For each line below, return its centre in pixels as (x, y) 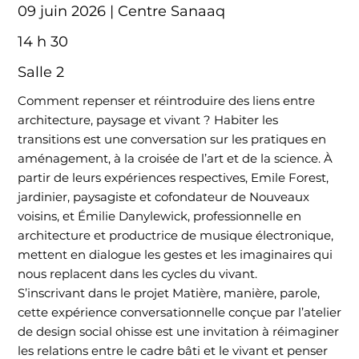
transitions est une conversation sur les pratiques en (171, 139)
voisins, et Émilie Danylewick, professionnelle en (159, 216)
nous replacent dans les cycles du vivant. (139, 274)
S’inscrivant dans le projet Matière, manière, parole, (168, 293)
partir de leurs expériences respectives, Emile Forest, (173, 178)
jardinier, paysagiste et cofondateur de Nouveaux (163, 197)
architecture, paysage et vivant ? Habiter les (147, 120)
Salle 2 (40, 73)
